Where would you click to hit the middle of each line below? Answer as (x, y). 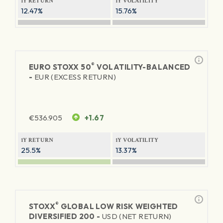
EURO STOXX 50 (60, 67)
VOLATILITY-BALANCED (143, 67)
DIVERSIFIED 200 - (65, 216)
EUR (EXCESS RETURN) (75, 77)
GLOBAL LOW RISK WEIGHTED (118, 206)
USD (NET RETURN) (137, 216)
